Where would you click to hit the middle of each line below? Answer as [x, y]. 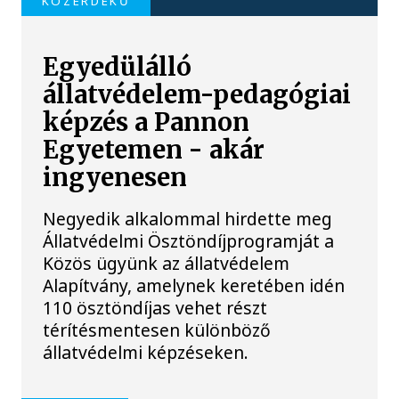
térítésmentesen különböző [157, 330]
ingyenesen [115, 178]
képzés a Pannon [147, 123]
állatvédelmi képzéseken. [146, 353]
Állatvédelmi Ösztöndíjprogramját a [189, 241]
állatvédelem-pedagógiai [197, 95]
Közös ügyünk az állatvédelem [167, 264]
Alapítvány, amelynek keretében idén [194, 286]
